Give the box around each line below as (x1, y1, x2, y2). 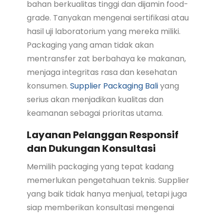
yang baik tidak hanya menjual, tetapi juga (26, 188, 187, 200)
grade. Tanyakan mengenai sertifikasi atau (26, 12, 189, 23)
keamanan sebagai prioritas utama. (26, 107, 163, 119)
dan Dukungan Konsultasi (26, 141, 156, 155)
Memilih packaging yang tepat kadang (26, 161, 174, 172)
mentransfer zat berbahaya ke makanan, (26, 53, 186, 64)
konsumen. (26, 80, 70, 91)
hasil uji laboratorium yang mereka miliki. (26, 25, 181, 37)
